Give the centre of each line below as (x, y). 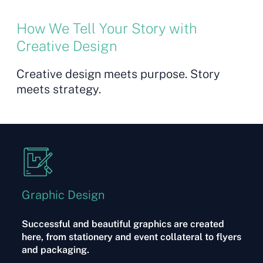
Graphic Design (63, 195)
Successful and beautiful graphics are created (123, 224)
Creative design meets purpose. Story (118, 74)
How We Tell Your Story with (107, 28)
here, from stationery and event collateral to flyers (131, 237)
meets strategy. (58, 90)
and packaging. (55, 249)
